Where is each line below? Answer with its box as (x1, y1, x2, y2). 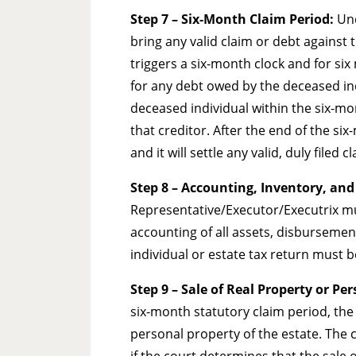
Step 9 (130, 281, 168, 299)
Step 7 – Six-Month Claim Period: (130, 10, 337, 29)
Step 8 (130, 179, 168, 197)
